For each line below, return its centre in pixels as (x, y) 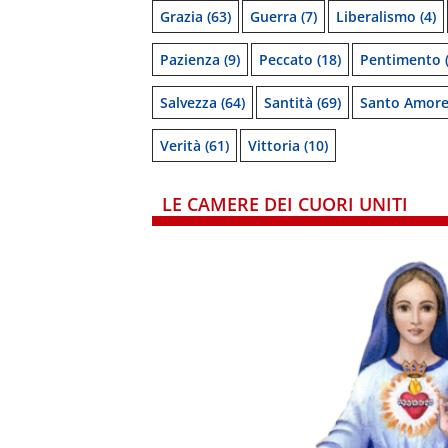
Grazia (181, 16)
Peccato (286, 59)
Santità (288, 102)
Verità (180, 145)
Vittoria (274, 145)
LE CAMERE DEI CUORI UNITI (285, 204)
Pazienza (190, 59)
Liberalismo (376, 16)
